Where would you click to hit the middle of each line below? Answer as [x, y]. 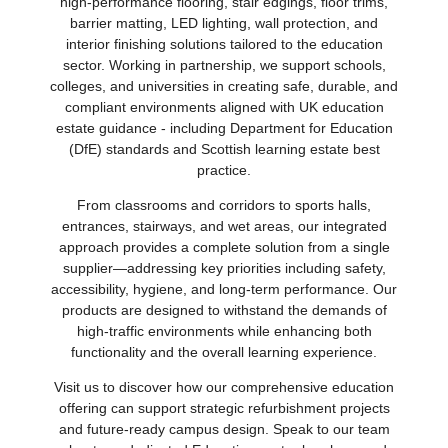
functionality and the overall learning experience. [224, 352]
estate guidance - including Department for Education [224, 128]
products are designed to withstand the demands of [224, 310]
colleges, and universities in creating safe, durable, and [224, 86]
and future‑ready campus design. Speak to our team [224, 429]
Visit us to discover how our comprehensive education [224, 387]
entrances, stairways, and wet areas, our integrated [224, 226]
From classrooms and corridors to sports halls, [224, 205]
